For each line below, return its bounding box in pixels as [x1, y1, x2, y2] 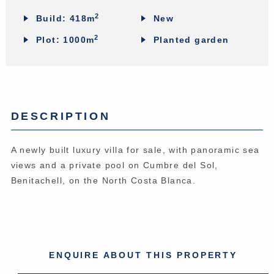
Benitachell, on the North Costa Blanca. [10, 175, 196, 185]
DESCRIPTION [10, 109, 111, 122]
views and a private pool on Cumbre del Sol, [10, 160, 218, 170]
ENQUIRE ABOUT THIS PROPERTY [49, 250, 237, 260]
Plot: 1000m [35, 34, 95, 45]
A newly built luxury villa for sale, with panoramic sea [10, 144, 260, 155]
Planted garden [153, 34, 229, 45]
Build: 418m [35, 13, 95, 23]
